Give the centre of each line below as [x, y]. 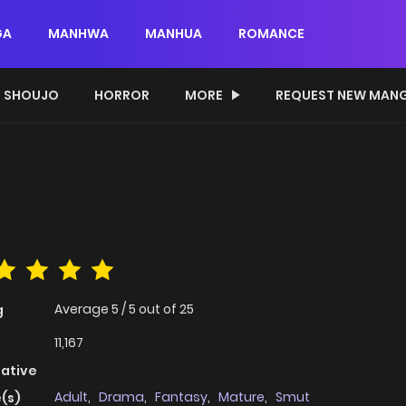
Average [83, 309]
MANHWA [78, 34]
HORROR [122, 95]
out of [159, 309]
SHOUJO [31, 95]
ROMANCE [271, 34]
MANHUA [174, 34]
